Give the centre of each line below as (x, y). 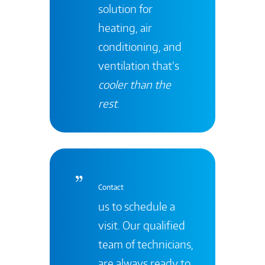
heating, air (125, 28)
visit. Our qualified (141, 225)
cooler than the (134, 85)
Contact (111, 187)
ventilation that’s (138, 66)
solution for (125, 9)
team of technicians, (146, 244)
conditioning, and (140, 47)
